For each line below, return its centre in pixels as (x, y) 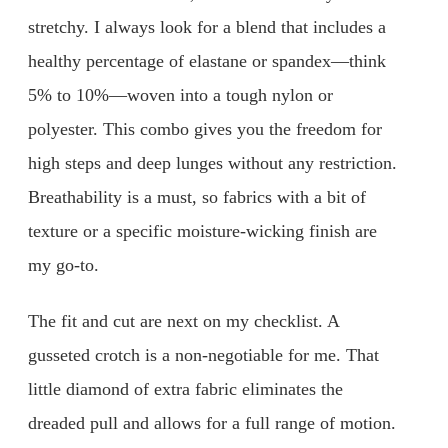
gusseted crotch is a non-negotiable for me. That (203, 354)
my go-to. (63, 265)
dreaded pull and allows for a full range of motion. (212, 422)
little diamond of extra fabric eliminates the (185, 388)
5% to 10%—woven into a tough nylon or (180, 95)
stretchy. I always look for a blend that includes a (207, 27)
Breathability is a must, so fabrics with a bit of (197, 197)
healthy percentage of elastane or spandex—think (207, 61)
